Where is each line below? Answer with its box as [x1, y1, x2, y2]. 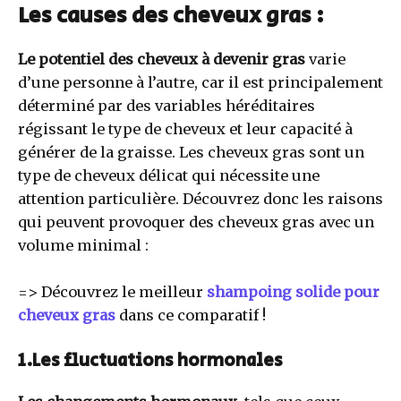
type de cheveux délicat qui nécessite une [18, 166, 320, 185]
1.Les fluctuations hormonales [18, 347, 283, 374]
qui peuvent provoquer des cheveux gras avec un [18, 213, 374, 232]
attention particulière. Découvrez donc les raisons [18, 190, 383, 209]
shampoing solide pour [207, 283, 380, 302]
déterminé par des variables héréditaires [18, 97, 315, 115]
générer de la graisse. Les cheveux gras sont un [18, 143, 364, 162]
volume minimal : [18, 236, 149, 255]
